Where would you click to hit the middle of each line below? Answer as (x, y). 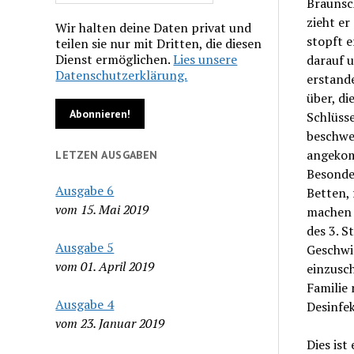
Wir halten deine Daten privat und (154, 27)
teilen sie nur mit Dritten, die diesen (159, 43)
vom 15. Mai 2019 (102, 209)
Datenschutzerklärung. (122, 75)
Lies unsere (205, 59)
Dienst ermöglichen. (115, 59)
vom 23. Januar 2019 (110, 323)
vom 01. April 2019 (105, 266)
